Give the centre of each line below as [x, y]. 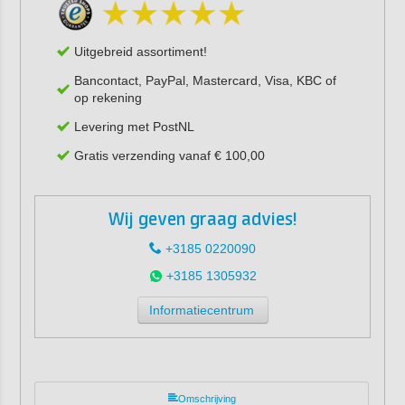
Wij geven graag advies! [202, 220]
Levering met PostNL [134, 126]
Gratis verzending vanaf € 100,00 [169, 155]
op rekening [108, 97]
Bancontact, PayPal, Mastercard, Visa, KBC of [205, 80]
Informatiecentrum [201, 310]
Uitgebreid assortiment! [140, 51]
